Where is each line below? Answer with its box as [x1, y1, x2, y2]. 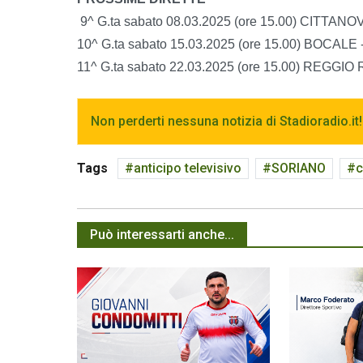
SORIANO [271, 160, 326, 177]
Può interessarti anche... [90, 227, 234, 243]
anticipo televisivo [134, 160, 241, 177]
